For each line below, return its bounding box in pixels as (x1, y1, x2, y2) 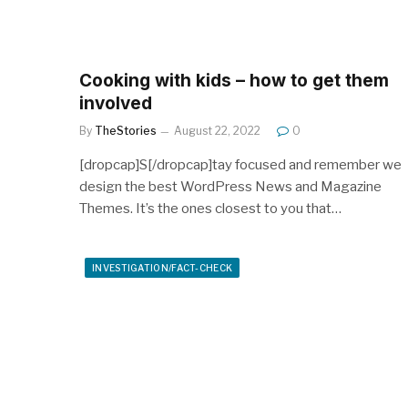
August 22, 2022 (174, 123, 260, 138)
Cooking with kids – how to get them (79, 69, 389, 91)
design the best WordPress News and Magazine (79, 178, 382, 195)
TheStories (95, 123, 157, 138)
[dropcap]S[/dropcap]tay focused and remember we (79, 156, 402, 173)
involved (79, 92, 152, 114)
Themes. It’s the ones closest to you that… (79, 199, 342, 217)
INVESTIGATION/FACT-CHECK (92, 261, 233, 273)
